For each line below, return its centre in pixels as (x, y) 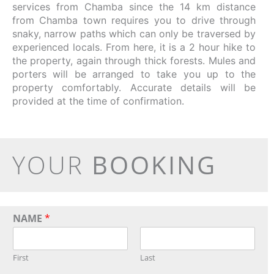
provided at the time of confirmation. (98, 101)
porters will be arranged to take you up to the (134, 74)
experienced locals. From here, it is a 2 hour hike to (134, 47)
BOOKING (154, 165)
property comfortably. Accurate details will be (134, 87)
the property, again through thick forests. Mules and (134, 61)
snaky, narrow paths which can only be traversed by (134, 34)
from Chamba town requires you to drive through (134, 20)
